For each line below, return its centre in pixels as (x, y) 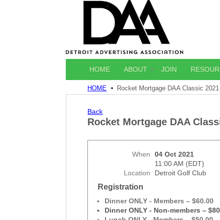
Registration (121, 187)
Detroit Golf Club (181, 173)
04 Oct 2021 (175, 154)
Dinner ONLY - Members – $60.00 (159, 201)
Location (137, 173)
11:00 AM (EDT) (180, 164)
